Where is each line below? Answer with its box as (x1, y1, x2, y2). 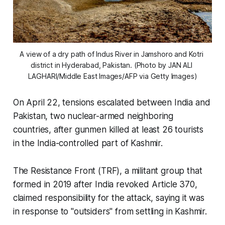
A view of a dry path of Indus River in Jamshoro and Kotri (20, 50, 203, 59)
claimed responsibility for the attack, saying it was (13, 193, 204, 203)
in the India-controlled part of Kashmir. (13, 138, 163, 149)
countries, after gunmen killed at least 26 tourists (13, 125, 204, 135)
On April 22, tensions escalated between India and (13, 97, 210, 108)
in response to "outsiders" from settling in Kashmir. (13, 206, 207, 217)
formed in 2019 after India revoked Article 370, (13, 179, 197, 190)
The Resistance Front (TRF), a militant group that (13, 166, 202, 176)
